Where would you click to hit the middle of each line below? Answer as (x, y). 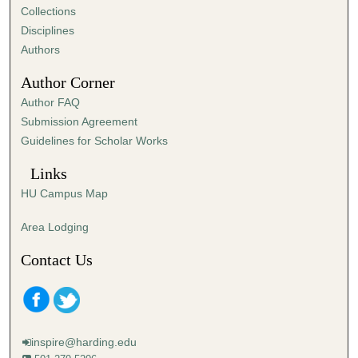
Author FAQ (51, 103)
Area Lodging (55, 227)
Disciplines (48, 31)
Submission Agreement (80, 122)
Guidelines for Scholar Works (95, 141)
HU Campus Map (65, 194)
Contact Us (57, 261)
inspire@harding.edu (84, 342)
